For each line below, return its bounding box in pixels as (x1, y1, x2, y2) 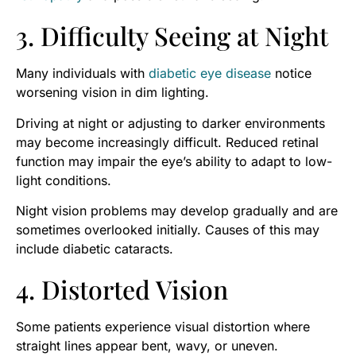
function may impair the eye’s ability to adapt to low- (16, 153, 332, 169)
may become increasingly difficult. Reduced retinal (16, 133, 319, 150)
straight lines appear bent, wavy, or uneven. (16, 338, 278, 354)
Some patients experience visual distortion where (16, 319, 310, 335)
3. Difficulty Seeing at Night (16, 18, 328, 53)
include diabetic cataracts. (16, 241, 173, 257)
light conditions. (16, 172, 111, 188)
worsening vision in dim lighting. (16, 84, 209, 101)
